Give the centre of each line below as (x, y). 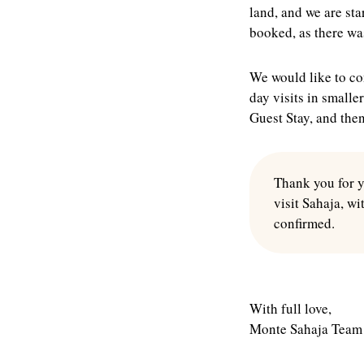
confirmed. (307, 223)
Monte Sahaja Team (306, 329)
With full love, (290, 308)
